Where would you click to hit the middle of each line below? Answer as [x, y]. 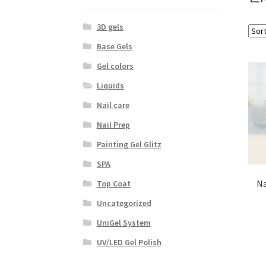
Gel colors [115, 66]
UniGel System [123, 223]
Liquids [110, 86]
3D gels [110, 27]
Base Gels [114, 47]
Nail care [113, 105]
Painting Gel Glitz [129, 145]
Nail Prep [113, 125]
